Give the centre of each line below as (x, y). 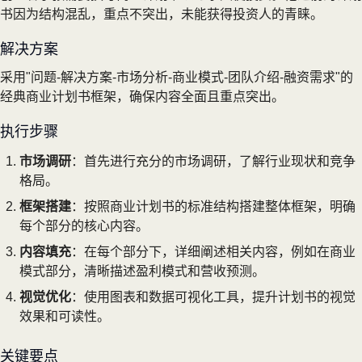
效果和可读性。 (65, 316)
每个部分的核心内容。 (84, 225)
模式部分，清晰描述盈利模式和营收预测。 (142, 271)
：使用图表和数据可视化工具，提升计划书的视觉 (213, 297)
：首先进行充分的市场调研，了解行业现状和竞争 (213, 161)
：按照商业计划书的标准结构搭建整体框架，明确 (213, 206)
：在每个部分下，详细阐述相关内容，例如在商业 (213, 251)
